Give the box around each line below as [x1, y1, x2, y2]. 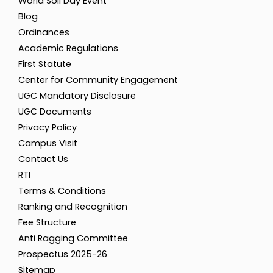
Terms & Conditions [18, 185, 106, 197]
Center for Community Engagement [18, 74, 178, 87]
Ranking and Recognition [18, 200, 127, 213]
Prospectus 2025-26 [18, 248, 107, 261]
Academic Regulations [18, 42, 118, 55]
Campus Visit [18, 137, 77, 150]
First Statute [18, 58, 71, 71]
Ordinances [18, 26, 69, 39]
